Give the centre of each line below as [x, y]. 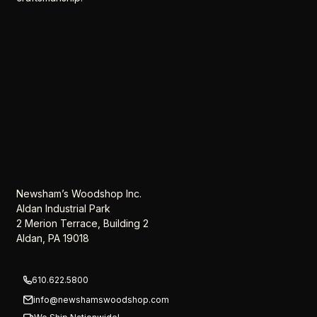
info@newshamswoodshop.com [102, 299]
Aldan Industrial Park [64, 209]
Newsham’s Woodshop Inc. [79, 194]
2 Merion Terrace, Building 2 [83, 224]
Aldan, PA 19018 [53, 238]
